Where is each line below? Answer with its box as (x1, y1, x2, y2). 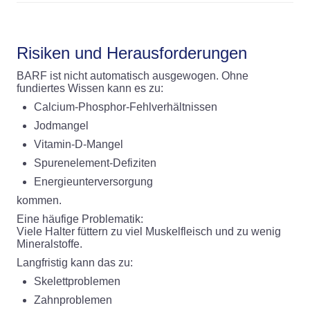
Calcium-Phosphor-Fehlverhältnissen (34, 101, 217, 113)
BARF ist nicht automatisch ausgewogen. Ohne (17, 70, 248, 82)
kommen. (17, 194, 62, 207)
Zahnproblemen (34, 294, 112, 307)
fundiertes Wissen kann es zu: (17, 82, 163, 95)
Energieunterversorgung (34, 176, 153, 188)
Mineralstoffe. (17, 238, 82, 250)
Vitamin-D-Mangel (34, 138, 123, 151)
